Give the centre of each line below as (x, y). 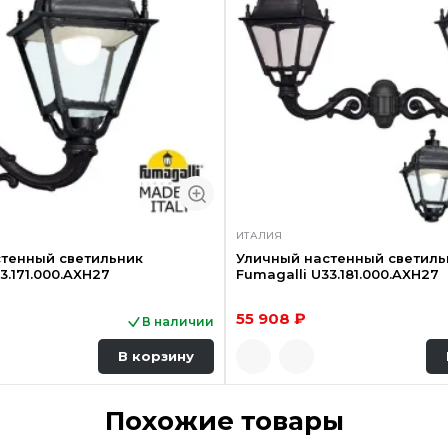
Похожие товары (224, 420)
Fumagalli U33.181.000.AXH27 (337, 273)
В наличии (177, 321)
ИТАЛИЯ (258, 235)
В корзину (155, 356)
